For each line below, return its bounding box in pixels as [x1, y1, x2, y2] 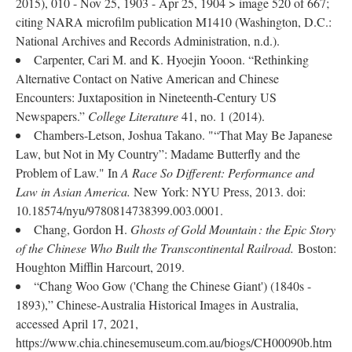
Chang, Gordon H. [34, 221, 130, 237]
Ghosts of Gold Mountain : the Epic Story [130, 221, 335, 237]
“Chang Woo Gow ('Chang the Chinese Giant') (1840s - [34, 277, 311, 294]
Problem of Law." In [16, 164, 121, 181]
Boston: [298, 240, 336, 256]
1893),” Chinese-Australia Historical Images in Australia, [16, 296, 299, 313]
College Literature [85, 108, 181, 124]
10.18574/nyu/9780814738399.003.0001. [16, 202, 223, 218]
